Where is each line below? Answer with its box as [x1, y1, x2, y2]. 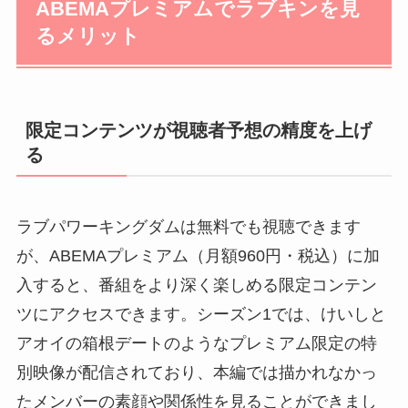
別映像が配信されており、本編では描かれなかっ [15, 363, 377, 382]
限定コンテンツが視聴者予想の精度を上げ [25, 119, 372, 140]
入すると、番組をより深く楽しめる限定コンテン [15, 276, 377, 295]
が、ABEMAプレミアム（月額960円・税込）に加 [15, 247, 380, 266]
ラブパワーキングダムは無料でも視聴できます [15, 218, 361, 237]
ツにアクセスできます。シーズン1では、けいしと [15, 305, 386, 324]
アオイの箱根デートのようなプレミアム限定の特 [15, 334, 377, 353]
